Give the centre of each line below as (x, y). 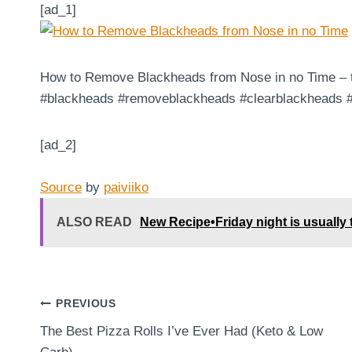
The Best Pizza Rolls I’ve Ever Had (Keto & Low (181, 331)
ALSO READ (94, 222)
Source (61, 187)
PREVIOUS (86, 304)
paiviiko (126, 187)
